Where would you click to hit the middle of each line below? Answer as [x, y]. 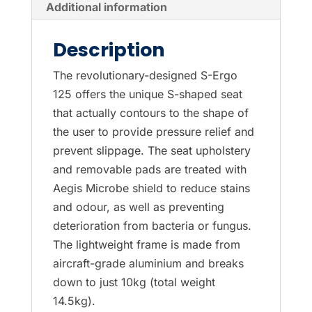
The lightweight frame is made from [146, 244]
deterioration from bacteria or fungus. [152, 225]
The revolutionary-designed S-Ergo [145, 75]
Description [109, 49]
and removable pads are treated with [149, 169]
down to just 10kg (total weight [134, 282]
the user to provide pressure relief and [153, 131]
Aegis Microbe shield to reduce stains [151, 188]
